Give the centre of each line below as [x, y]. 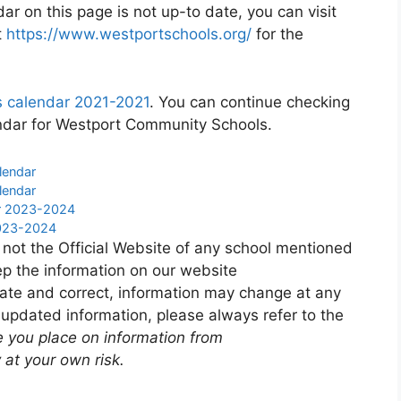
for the [277, 34]
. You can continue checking [250, 102]
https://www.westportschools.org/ [129, 34]
